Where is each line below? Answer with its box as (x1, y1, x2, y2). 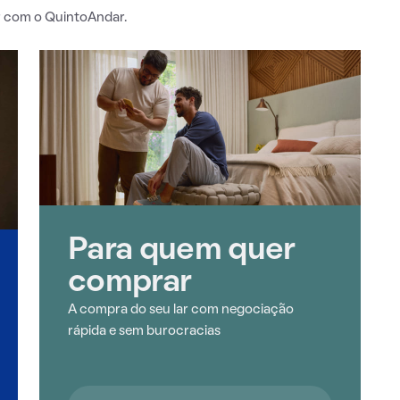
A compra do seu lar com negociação (68, 303, 294, 316)
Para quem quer (68, 236, 296, 265)
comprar (68, 268, 192, 297)
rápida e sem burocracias (68, 324, 221, 337)
